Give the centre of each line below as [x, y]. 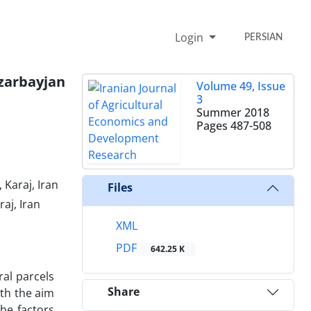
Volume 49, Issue [241, 86]
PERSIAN [264, 37]
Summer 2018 [233, 112]
